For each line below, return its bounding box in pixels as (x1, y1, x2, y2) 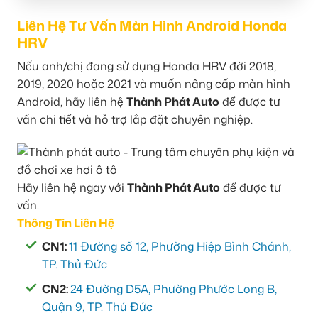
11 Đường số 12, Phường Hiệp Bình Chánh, (69, 238, 291, 255)
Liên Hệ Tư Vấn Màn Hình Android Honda (17, 15, 287, 35)
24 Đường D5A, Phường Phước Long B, (70, 280, 277, 297)
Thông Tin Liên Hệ (17, 215, 114, 231)
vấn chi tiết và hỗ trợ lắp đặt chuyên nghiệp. (17, 111, 253, 128)
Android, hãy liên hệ (17, 94, 126, 110)
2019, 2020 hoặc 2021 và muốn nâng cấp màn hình (17, 76, 290, 92)
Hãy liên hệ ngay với (17, 180, 127, 196)
